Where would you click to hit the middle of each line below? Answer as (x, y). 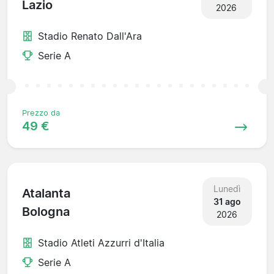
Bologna (46, 212)
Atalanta (46, 194)
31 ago (227, 201)
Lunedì (227, 188)
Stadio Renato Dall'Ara (90, 36)
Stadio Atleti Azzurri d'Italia (101, 243)
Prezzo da (41, 113)
